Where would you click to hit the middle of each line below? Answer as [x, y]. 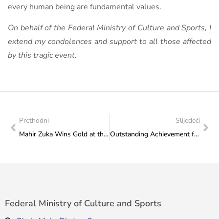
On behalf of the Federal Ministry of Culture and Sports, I [109, 28]
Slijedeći [188, 120]
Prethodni [34, 120]
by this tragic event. [42, 55]
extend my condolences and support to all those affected [109, 42]
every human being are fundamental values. [85, 7]
